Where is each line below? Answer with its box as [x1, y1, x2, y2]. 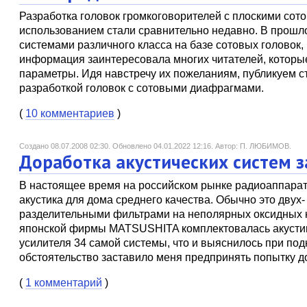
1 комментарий [25, 277, 102, 288]
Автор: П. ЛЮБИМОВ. [215, 142, 291, 150]
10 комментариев [25, 108, 114, 119]
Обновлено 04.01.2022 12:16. [112, 142, 215, 150]
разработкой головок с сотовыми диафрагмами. [19, 82, 264, 94]
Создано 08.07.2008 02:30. [19, 142, 112, 150]
